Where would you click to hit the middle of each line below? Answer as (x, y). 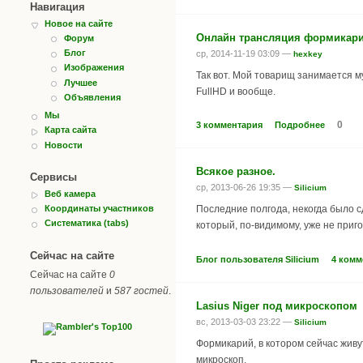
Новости (64, 145)
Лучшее (81, 82)
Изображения (94, 68)
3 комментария (229, 125)
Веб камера (70, 193)
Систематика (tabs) (87, 223)
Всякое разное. (236, 172)
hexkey (308, 53)
